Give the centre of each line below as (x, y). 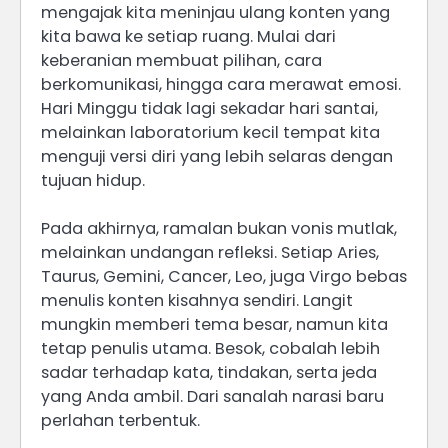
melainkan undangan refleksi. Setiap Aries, (210, 253)
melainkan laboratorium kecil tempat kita (210, 133)
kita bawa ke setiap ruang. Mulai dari (188, 37)
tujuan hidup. (93, 181)
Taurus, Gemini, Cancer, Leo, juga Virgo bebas (224, 277)
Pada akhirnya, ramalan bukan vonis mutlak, (219, 229)
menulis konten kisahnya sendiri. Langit (197, 301)
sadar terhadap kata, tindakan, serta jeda (209, 373)
